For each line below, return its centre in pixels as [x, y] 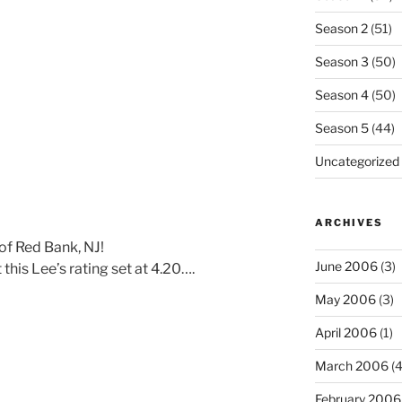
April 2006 [345, 333]
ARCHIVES [349, 223]
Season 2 [341, 29]
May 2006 [345, 300]
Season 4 [341, 95]
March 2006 [351, 366]
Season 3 [341, 62]
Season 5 [341, 128]
